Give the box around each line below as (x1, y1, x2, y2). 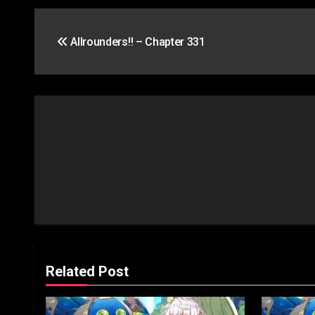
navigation (34, 37, 141, 64)
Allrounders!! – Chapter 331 (67, 34, 205, 49)
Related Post (46, 262, 129, 280)
